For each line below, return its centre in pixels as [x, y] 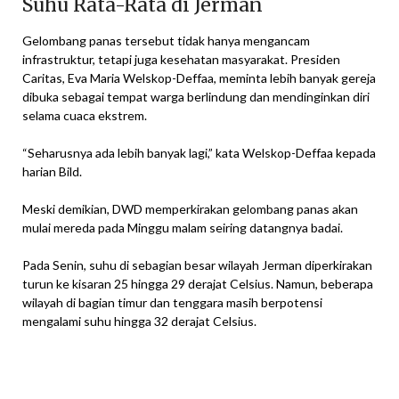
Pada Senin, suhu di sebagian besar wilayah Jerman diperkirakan [197, 265]
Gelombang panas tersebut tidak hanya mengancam [166, 40]
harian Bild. [52, 171]
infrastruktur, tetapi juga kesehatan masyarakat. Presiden [181, 59]
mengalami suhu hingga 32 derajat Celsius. [139, 321]
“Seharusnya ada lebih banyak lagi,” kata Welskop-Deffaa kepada [199, 152]
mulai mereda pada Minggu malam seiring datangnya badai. [183, 227]
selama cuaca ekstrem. [85, 115]
